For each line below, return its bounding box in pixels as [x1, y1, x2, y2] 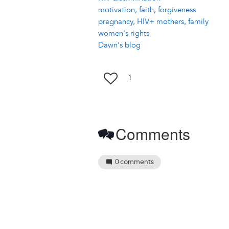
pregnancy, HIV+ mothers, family [98, 16, 209, 27]
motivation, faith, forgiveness [98, 5, 196, 15]
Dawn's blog [98, 40, 141, 50]
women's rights [98, 28, 149, 38]
